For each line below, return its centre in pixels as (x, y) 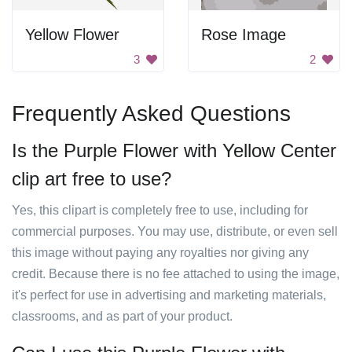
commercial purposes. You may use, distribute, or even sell (175, 231)
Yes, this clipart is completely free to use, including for (160, 210)
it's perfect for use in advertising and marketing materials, (169, 295)
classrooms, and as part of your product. (122, 316)
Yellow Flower (72, 35)
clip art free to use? (92, 179)
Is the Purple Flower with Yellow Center (174, 150)
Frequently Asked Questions (151, 114)
